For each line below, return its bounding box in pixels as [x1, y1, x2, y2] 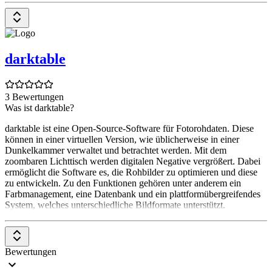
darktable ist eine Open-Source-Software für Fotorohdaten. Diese [5, 123, 254, 134]
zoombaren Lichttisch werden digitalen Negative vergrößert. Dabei [5, 155, 260, 166]
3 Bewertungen [5, 91, 64, 102]
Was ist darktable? [5, 102, 74, 113]
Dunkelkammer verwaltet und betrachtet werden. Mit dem [5, 144, 226, 155]
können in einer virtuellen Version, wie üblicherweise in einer [5, 134, 239, 144]
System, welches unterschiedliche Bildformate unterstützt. [5, 199, 225, 210]
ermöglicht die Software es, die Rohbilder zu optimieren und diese [5, 166, 257, 177]
